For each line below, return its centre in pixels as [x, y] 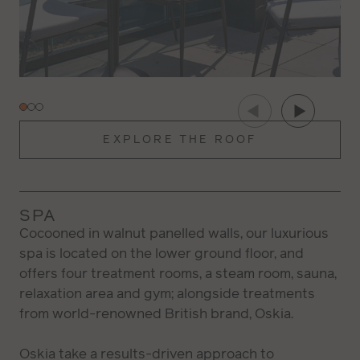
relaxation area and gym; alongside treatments [167, 294]
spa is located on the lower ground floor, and [162, 254]
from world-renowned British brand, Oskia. [156, 314]
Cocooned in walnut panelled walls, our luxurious [174, 233]
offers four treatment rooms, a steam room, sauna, [178, 274]
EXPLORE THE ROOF [180, 140]
